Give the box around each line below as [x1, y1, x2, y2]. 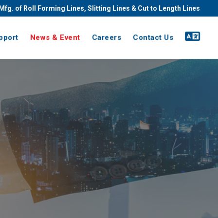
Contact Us [133, 33, 173, 42]
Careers [91, 33, 121, 42]
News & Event [30, 33, 80, 42]
